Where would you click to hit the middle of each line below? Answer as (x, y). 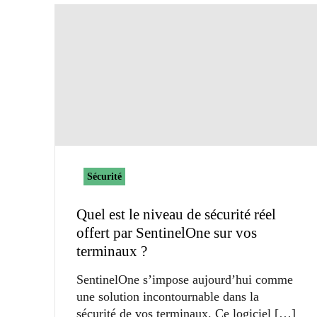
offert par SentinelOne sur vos (167, 232)
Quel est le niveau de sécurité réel (176, 214)
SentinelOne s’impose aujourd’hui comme (185, 279)
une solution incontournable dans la (168, 296)
